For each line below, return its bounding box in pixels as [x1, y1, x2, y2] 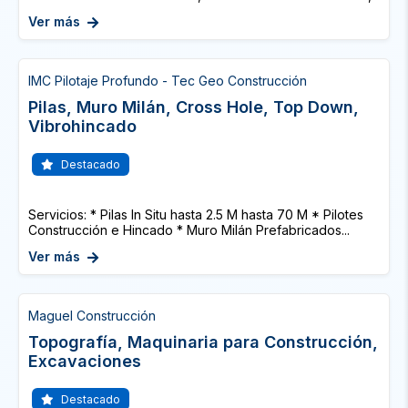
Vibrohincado [28, 117, 137, 136]
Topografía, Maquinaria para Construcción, [28, 332, 378, 352]
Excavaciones [28, 352, 141, 371]
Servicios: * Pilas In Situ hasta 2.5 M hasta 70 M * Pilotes [28, 207, 363, 222]
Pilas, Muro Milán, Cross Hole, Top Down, [28, 97, 359, 117]
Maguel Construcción [28, 308, 156, 323]
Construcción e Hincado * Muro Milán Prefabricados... [28, 222, 350, 238]
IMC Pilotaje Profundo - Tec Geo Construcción [28, 73, 307, 88]
